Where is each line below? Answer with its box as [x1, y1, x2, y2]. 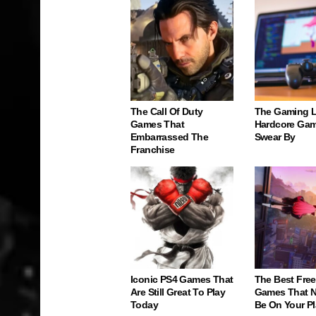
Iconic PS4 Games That [130, 274, 233, 285]
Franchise [130, 143, 175, 155]
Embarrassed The [130, 130, 209, 142]
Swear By [254, 130, 296, 142]
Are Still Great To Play [130, 286, 226, 298]
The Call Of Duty [130, 105, 203, 117]
